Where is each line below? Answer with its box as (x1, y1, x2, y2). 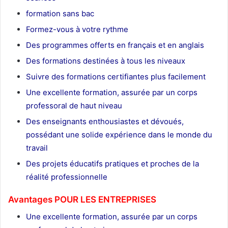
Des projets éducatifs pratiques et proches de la (26, 159, 199, 169)
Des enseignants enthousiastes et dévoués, (26, 117, 184, 127)
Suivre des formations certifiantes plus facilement (26, 72, 206, 82)
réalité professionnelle (26, 172, 107, 182)
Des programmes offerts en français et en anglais (26, 40, 204, 50)
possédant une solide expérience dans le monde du (26, 130, 212, 140)
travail (26, 143, 48, 153)
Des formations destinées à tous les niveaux (26, 56, 185, 66)
